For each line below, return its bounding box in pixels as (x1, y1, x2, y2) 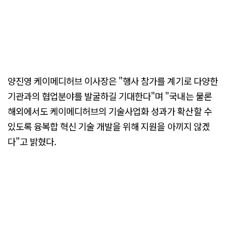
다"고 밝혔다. (8, 135, 56, 148)
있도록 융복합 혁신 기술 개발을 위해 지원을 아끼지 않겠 (8, 120, 210, 133)
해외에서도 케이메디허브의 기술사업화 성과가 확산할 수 (8, 104, 212, 118)
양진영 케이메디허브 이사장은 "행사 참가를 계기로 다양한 (8, 74, 218, 88)
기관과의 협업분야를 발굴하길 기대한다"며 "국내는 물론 (8, 89, 212, 103)
